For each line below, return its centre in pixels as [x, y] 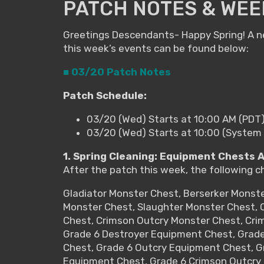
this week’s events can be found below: [156, 48]
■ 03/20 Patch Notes [117, 72]
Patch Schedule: [105, 95]
